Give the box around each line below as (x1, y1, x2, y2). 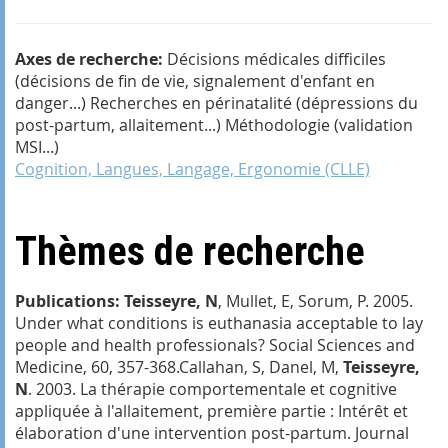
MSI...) (15, 135, 59, 158)
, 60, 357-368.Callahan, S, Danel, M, (83, 355, 343, 378)
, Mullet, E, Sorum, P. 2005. (218, 289, 413, 312)
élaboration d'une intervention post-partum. (15, 421, 355, 444)
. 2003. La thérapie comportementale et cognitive (28, 377, 397, 400)
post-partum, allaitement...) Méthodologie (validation (15, 113, 413, 136)
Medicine (15, 355, 83, 378)
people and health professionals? (15, 333, 269, 356)
